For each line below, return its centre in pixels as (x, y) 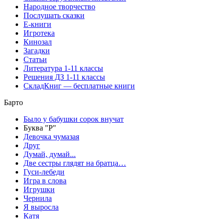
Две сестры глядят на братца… (75, 163)
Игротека (39, 33)
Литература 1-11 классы (63, 68)
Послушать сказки (54, 15)
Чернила (38, 198)
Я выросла (41, 207)
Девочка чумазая (51, 136)
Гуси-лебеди (44, 172)
